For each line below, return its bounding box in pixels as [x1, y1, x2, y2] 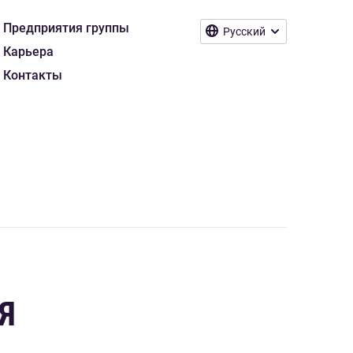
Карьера [3, 44, 54, 59]
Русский [223, 25, 266, 38]
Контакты [3, 68, 62, 83]
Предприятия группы [3, 20, 129, 35]
